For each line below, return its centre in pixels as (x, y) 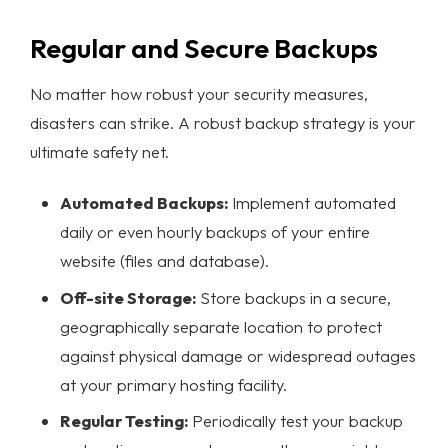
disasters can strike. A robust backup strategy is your (223, 122)
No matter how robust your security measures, (199, 93)
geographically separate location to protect (221, 326)
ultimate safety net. (99, 151)
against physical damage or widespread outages (238, 355)
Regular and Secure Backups (204, 47)
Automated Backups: (144, 203)
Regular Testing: (124, 421)
